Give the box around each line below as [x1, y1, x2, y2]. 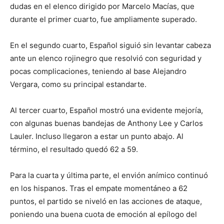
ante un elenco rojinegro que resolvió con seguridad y [10, 53, 201, 63]
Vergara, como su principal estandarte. [10, 79, 146, 89]
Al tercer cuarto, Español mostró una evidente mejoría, [10, 105, 203, 115]
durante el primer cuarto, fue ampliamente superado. [10, 14, 197, 24]
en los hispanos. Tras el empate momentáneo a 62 [10, 183, 187, 193]
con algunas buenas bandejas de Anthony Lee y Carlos [10, 118, 203, 128]
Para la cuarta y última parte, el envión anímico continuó [10, 170, 208, 180]
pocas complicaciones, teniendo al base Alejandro [10, 66, 186, 76]
